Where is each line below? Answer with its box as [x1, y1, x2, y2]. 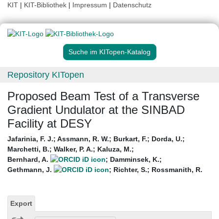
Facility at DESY [7, 117, 92, 131]
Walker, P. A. [54, 145, 93, 153]
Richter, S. [113, 166, 147, 174]
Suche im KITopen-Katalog [68, 48, 151, 56]
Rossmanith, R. [152, 166, 202, 174]
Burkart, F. [113, 135, 147, 143]
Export [10, 199, 32, 208]
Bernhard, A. [7, 155, 50, 164]
